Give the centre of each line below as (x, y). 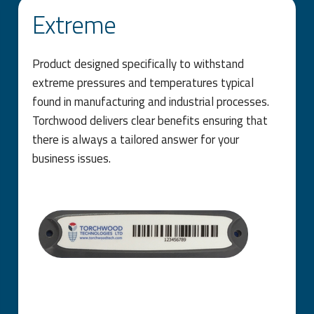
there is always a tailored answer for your (136, 139)
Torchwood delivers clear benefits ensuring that (150, 120)
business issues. (72, 158)
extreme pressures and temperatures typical (143, 82)
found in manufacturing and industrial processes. (151, 101)
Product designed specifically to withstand (138, 63)
